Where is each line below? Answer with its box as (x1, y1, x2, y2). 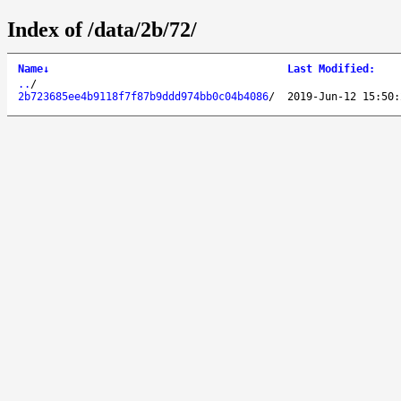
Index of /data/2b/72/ (7, 17, 197, 41)
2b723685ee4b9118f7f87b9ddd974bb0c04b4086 (18, 90, 269, 103)
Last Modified (287, 62, 369, 75)
